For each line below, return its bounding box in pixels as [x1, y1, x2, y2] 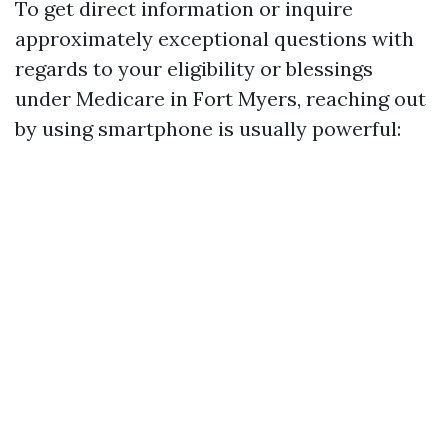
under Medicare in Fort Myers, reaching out [15, 86, 426, 111]
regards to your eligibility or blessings [15, 56, 373, 81]
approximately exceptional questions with [15, 26, 414, 51]
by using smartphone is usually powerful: [15, 116, 401, 141]
